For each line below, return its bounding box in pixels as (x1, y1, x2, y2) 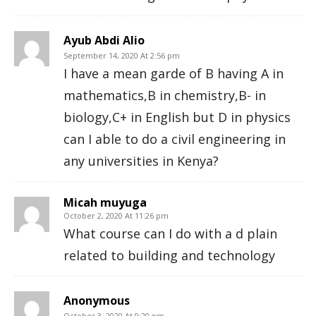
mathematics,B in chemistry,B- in (63, 87, 266, 104)
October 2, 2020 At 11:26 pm (63, 210, 169, 221)
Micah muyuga (63, 195, 147, 210)
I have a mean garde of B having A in (63, 65, 284, 82)
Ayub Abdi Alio (63, 32, 145, 48)
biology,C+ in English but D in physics (63, 109, 291, 126)
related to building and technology (63, 247, 275, 264)
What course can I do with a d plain (63, 225, 277, 242)
